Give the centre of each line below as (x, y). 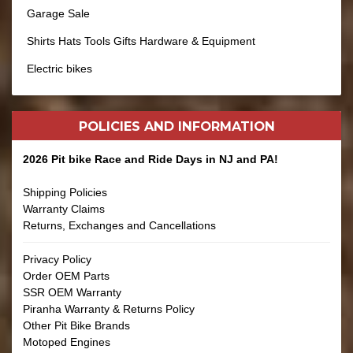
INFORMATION (226, 126)
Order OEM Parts (66, 276)
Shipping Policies (65, 192)
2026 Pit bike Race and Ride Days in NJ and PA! (150, 159)
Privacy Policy (57, 259)
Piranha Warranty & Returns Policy (109, 309)
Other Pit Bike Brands (76, 325)
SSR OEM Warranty (72, 292)
